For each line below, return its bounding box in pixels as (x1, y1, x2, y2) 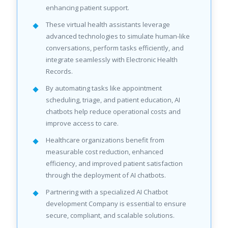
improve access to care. (46, 119, 119, 128)
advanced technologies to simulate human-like (46, 32, 190, 41)
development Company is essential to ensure (46, 199, 186, 208)
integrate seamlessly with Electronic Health (46, 55, 178, 64)
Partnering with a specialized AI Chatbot (46, 187, 168, 196)
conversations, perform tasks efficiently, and (46, 43, 184, 52)
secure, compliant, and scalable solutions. (46, 211, 175, 220)
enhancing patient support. (46, 3, 129, 12)
